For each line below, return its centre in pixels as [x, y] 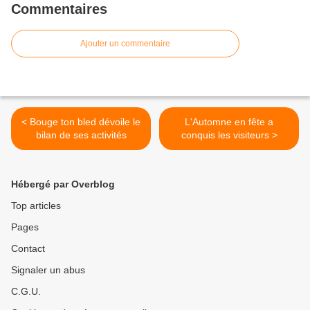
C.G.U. [26, 292]
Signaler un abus [48, 270]
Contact [28, 249]
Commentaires [59, 9]
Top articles [36, 206]
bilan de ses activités [81, 135]
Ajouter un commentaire [125, 44]
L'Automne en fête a [229, 122]
